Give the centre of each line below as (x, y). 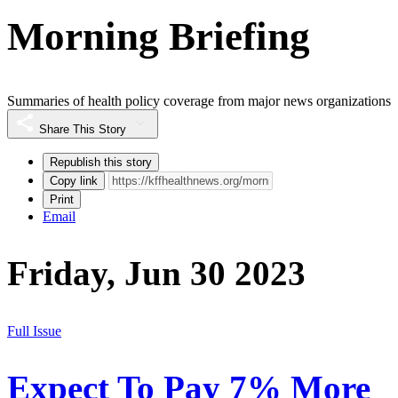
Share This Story (83, 130)
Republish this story (101, 163)
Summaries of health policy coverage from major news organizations (199, 101)
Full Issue (34, 330)
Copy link (74, 181)
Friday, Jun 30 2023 (156, 274)
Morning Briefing (159, 36)
